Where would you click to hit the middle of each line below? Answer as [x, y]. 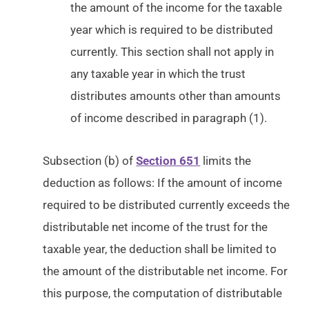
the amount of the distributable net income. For [166, 271]
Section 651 [168, 161]
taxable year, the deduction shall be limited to [160, 249]
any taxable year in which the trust [158, 74]
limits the [226, 161]
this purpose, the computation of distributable [163, 293]
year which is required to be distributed [172, 30]
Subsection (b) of [90, 161]
